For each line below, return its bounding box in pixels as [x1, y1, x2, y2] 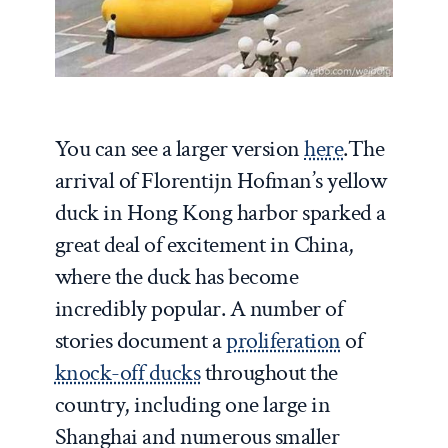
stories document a [54, 324, 227, 356]
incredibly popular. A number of [54, 292, 344, 324]
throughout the [200, 356, 338, 388]
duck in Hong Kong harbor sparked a [54, 196, 386, 228]
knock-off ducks [54, 356, 201, 388]
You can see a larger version [54, 132, 305, 164]
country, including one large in [54, 388, 331, 420]
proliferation [226, 324, 341, 356]
